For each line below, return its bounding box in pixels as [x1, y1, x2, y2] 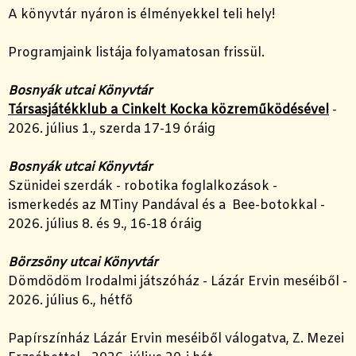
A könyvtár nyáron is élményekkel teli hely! [8, 6, 275, 24]
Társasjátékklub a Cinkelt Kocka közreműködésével [8, 102, 329, 119]
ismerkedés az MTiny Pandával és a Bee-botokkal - [8, 197, 325, 215]
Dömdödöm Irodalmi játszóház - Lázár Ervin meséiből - [8, 273, 347, 291]
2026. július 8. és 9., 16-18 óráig [8, 216, 202, 234]
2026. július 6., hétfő [8, 292, 133, 310]
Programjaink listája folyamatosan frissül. [8, 44, 265, 62]
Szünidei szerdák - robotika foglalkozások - [8, 178, 277, 195]
